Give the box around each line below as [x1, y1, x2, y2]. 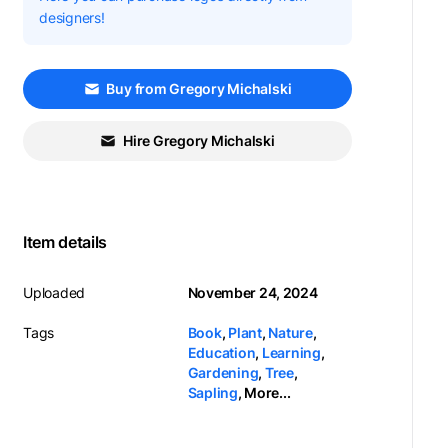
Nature [268, 324, 313, 341]
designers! [39, 9, 105, 26]
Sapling [187, 384, 238, 401]
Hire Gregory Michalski [123, 132, 275, 149]
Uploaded [23, 284, 86, 301]
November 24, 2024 [187, 284, 318, 301]
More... [244, 384, 291, 401]
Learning [261, 344, 321, 361]
